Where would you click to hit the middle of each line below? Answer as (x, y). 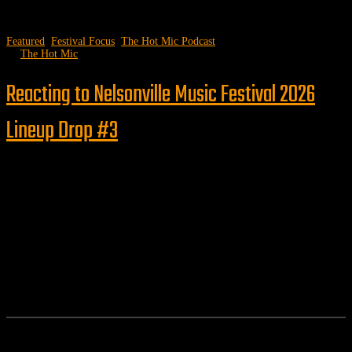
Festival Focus (83, 41)
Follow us (30, 213)
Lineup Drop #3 (62, 131)
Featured (26, 41)
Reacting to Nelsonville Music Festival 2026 (161, 95)
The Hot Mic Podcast (168, 41)
